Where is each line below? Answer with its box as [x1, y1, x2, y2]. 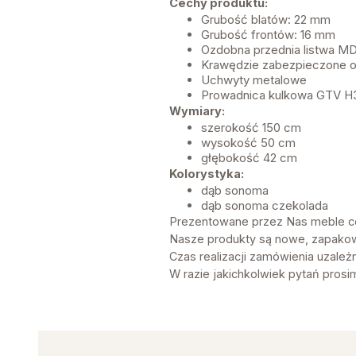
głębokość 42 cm [200, 150, 297, 166]
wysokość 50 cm [200, 135, 299, 151]
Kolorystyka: [168, 167, 244, 181]
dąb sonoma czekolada [200, 198, 328, 214]
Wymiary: [168, 104, 225, 118]
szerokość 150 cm [200, 120, 301, 136]
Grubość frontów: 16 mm [200, 27, 335, 43]
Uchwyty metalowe [200, 72, 307, 88]
